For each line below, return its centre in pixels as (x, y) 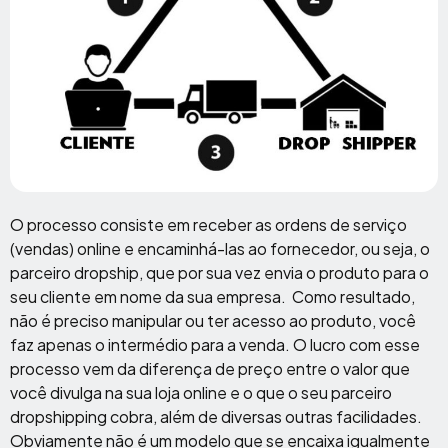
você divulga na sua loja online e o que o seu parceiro (201, 392)
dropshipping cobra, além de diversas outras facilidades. (216, 416)
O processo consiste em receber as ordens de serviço (208, 224)
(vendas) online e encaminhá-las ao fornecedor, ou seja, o (220, 248)
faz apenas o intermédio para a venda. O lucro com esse (215, 344)
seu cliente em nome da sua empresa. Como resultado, (212, 296)
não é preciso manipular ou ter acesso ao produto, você (213, 320)
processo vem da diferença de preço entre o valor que (210, 368)
